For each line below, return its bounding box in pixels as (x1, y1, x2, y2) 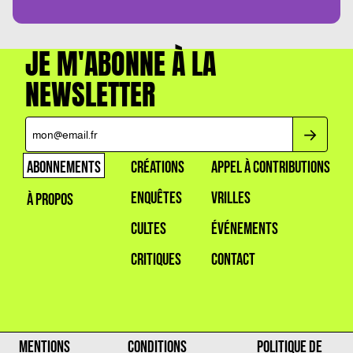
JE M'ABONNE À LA (25, 43, 216, 86)
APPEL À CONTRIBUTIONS (210, 158, 330, 178)
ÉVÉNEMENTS (210, 219, 278, 240)
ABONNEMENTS (26, 158, 101, 178)
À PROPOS (26, 190, 73, 210)
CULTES (130, 219, 166, 240)
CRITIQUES (130, 250, 181, 270)
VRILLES (210, 188, 251, 209)
